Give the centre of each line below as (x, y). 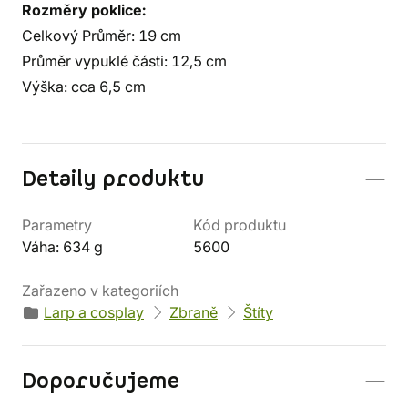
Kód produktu (240, 225)
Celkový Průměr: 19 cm (102, 36)
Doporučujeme (101, 382)
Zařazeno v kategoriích (100, 291)
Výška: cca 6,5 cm (84, 87)
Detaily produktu (113, 179)
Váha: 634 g (62, 247)
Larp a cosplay (94, 312)
